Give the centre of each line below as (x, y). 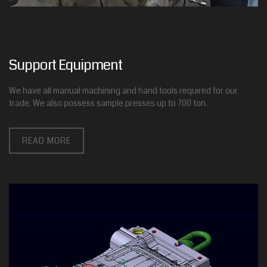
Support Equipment (66, 65)
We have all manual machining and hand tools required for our (123, 91)
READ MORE (46, 141)
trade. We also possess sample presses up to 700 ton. (108, 103)
